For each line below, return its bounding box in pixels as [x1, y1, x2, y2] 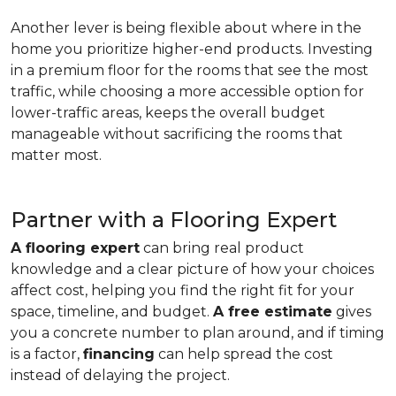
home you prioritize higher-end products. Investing [11, 41, 373, 57]
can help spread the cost [155, 346, 333, 362]
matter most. [11, 147, 102, 164]
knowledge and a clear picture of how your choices [11, 261, 374, 278]
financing [83, 346, 155, 362]
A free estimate [213, 303, 332, 320]
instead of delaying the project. [11, 367, 230, 384]
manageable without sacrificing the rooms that [11, 126, 343, 142]
